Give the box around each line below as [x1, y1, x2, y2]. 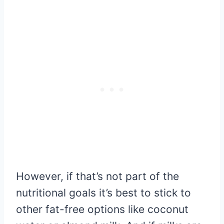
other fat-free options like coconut [16, 203, 188, 216]
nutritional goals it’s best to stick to [16, 186, 191, 199]
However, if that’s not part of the [16, 170, 179, 183]
